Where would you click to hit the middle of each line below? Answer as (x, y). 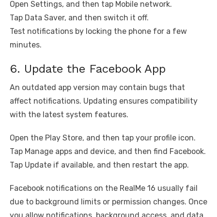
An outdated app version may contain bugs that (97, 88)
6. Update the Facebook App (88, 69)
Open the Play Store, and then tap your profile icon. (103, 138)
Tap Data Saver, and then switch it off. (79, 18)
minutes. (26, 45)
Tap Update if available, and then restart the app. (99, 165)
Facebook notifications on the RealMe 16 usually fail (104, 188)
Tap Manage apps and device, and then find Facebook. (108, 152)
